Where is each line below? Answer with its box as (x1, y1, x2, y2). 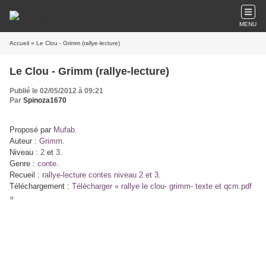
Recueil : (9, 170, 42, 179)
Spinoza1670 (23, 96, 66, 104)
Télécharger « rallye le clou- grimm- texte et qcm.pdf (72, 182, 252, 191)
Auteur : (9, 137, 39, 145)
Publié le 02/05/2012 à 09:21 (9, 87, 103, 95)
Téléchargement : (9, 182, 72, 191)
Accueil (9, 40, 29, 46)
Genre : (9, 159, 37, 168)
